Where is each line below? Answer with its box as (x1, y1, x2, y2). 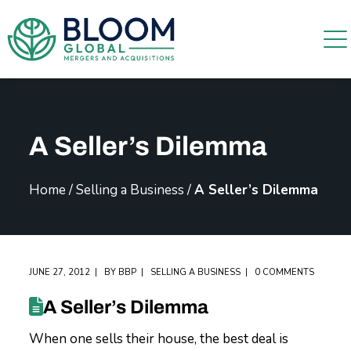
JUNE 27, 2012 (29, 266, 91, 278)
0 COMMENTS (255, 266, 315, 278)
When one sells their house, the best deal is (29, 330, 289, 348)
